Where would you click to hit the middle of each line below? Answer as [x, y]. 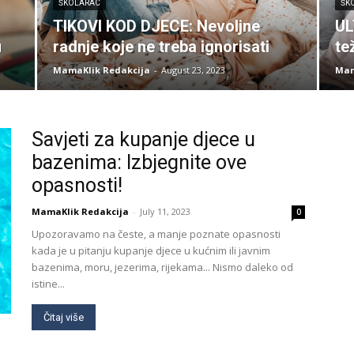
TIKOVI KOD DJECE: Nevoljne [156, 26]
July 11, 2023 [165, 211]
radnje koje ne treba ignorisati [161, 47]
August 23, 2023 [193, 70]
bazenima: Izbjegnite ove [139, 162]
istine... [48, 284]
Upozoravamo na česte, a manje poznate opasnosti [156, 234]
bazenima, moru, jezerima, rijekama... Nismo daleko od [162, 267]
